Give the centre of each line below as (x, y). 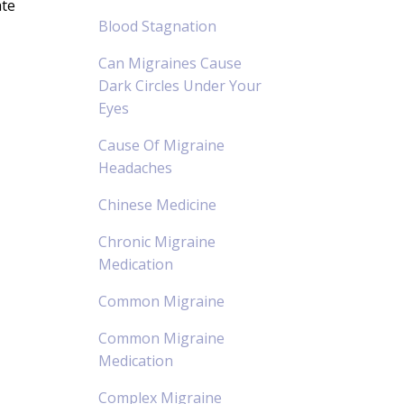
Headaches (135, 167)
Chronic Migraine (156, 241)
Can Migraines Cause (170, 63)
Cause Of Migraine (161, 145)
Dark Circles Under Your (179, 85)
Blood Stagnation (157, 26)
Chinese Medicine (157, 204)
